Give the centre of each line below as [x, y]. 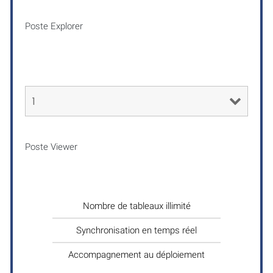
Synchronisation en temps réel [136, 230]
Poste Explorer [54, 26]
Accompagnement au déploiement [136, 254]
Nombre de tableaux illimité [136, 206]
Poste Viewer [51, 147]
